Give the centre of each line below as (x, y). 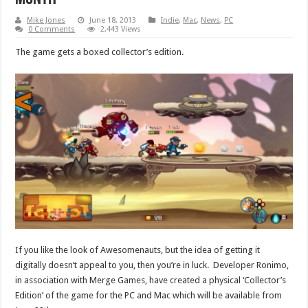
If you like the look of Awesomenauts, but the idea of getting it (138, 250)
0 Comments (52, 29)
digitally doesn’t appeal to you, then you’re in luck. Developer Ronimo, (152, 265)
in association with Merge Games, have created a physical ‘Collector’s (151, 280)
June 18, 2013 (113, 20)
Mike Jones (46, 20)
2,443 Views (121, 29)
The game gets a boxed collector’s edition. (100, 52)
